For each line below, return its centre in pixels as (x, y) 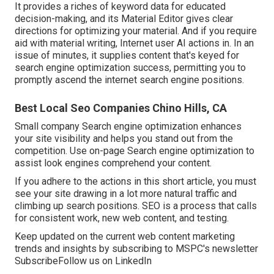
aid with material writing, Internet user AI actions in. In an (134, 43)
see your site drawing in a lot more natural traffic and (126, 194)
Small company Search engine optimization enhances (128, 127)
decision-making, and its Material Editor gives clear (124, 19)
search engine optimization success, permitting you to (130, 68)
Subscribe (36, 261)
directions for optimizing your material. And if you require (136, 31)
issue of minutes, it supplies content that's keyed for (127, 56)
